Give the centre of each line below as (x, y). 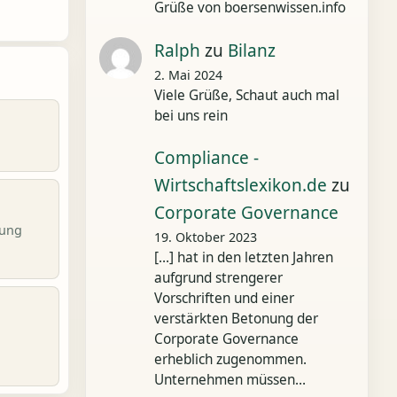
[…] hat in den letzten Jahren (243, 257)
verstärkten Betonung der (236, 319)
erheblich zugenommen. (230, 359)
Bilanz (251, 50)
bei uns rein (191, 115)
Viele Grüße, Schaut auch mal (246, 95)
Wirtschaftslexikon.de (240, 185)
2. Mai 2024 (188, 74)
